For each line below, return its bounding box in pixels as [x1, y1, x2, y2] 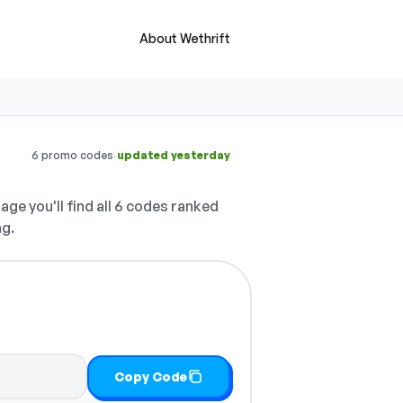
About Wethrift [139, 31, 230, 46]
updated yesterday [117, 148, 230, 162]
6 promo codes [31, 148, 113, 162]
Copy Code [114, 368, 188, 384]
